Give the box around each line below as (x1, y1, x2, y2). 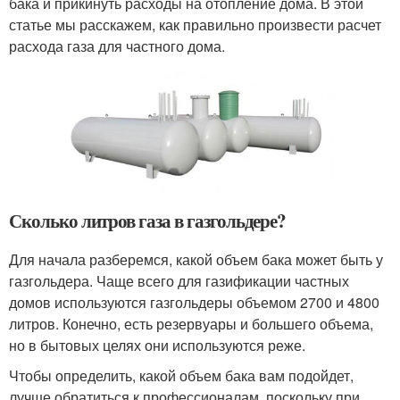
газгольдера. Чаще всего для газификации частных (9, 270, 349, 291)
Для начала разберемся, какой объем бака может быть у (9, 248, 383, 270)
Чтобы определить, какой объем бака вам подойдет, (9, 364, 354, 386)
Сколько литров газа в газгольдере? (9, 206, 287, 234)
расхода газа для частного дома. (9, 35, 225, 56)
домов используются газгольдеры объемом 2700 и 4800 (9, 291, 379, 312)
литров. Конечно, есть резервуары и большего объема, (9, 312, 373, 334)
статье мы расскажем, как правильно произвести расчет (9, 13, 381, 35)
